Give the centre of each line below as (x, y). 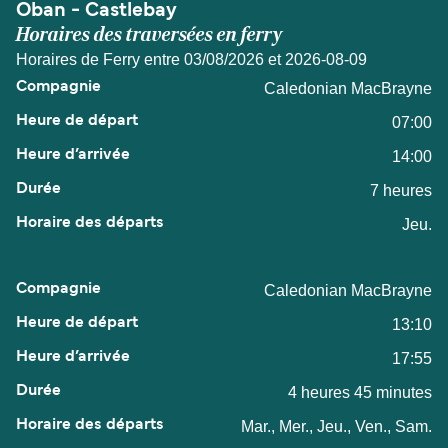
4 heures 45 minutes (360, 393)
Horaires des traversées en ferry (149, 35)
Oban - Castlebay (96, 11)
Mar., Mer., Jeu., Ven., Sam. (336, 427)
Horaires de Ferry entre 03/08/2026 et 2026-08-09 (191, 60)
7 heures (401, 191)
